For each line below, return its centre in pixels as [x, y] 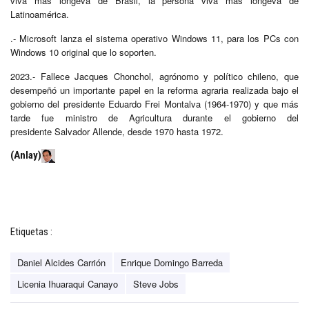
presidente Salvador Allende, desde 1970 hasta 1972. [117, 131]
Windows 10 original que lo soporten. [83, 52]
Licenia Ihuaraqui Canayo [68, 283]
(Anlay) [26, 155]
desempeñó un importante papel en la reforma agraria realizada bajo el [154, 90]
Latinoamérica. [40, 14]
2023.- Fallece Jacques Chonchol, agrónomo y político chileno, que [154, 76]
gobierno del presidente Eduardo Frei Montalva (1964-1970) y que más [154, 103]
